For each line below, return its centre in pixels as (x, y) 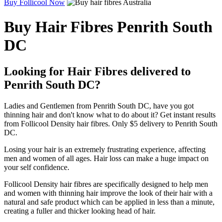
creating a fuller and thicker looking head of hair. (80, 211)
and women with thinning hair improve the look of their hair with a (108, 193)
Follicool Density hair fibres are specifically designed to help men (106, 184)
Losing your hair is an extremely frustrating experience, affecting (105, 149)
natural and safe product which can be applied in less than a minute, (109, 202)
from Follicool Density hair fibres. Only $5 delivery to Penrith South (111, 123)
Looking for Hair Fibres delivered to (97, 72)
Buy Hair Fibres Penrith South (108, 27)
